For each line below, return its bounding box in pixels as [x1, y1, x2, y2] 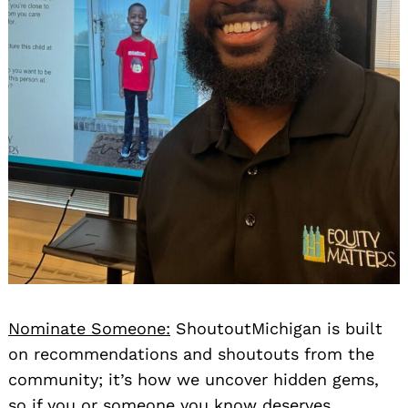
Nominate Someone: [8, 319, 170, 339]
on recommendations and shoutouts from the [8, 344, 374, 364]
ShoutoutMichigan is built [170, 319, 382, 339]
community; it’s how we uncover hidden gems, [8, 370, 379, 390]
